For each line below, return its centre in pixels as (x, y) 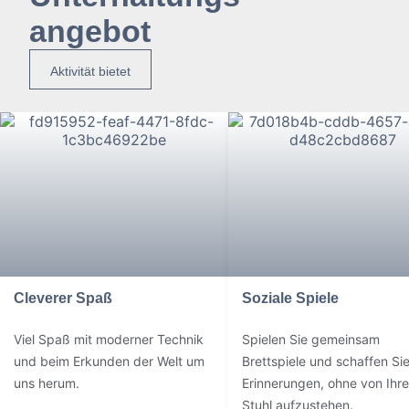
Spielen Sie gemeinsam (311, 339)
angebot (90, 31)
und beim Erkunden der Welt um (109, 361)
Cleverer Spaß (63, 298)
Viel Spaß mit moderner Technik (109, 339)
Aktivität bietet (90, 71)
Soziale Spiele (290, 298)
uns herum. (47, 383)
